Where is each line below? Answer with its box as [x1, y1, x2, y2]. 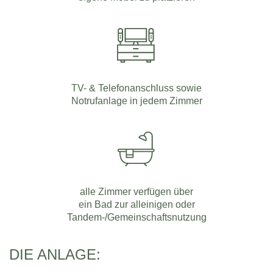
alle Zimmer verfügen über [80, 185, 193, 197]
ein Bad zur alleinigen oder [78, 198, 195, 210]
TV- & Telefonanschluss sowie [71, 82, 202, 93]
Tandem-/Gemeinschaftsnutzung [66, 211, 207, 222]
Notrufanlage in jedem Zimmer [71, 94, 202, 106]
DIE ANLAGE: [9, 246, 101, 263]
